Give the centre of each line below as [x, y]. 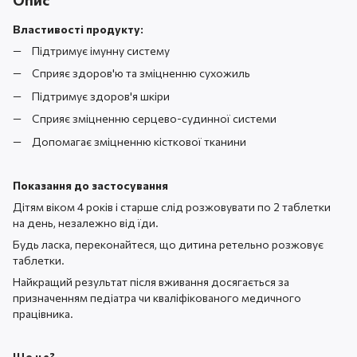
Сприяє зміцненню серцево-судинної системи [154, 119]
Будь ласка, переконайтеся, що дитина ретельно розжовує [168, 244]
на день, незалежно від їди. [86, 222]
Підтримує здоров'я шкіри [101, 96]
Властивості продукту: [78, 29]
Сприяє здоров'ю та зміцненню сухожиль [141, 73]
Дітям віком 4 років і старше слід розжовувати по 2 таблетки [172, 206]
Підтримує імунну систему [101, 51]
